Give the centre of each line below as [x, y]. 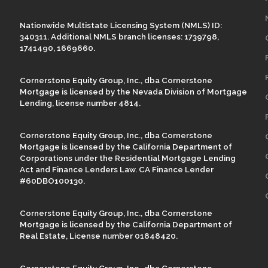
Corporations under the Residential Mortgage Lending [128, 158]
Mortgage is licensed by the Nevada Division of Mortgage [134, 91]
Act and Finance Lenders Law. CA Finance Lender [117, 169]
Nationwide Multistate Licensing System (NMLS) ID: [121, 25]
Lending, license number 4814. [80, 103]
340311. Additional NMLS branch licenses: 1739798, [120, 36]
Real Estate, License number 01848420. [99, 235]
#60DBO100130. [53, 180]
